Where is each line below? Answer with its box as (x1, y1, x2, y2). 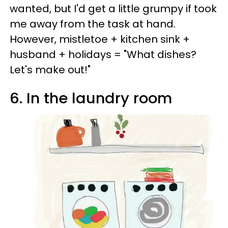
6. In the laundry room (10, 88, 172, 109)
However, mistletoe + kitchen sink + (10, 32, 190, 47)
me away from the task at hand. (10, 17, 176, 32)
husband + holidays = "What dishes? (10, 47, 196, 62)
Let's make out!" (10, 63, 91, 77)
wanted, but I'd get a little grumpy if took (10, 2, 217, 16)
